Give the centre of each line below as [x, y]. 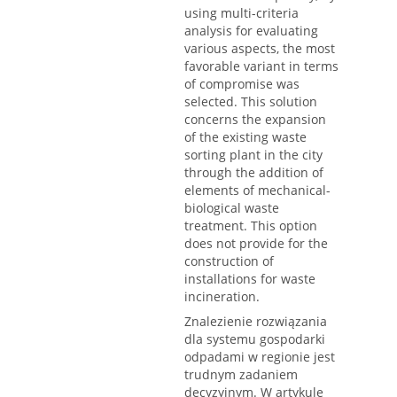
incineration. [222, 297]
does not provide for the [256, 244]
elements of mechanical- [257, 191]
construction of [229, 261]
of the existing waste [245, 137]
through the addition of [254, 173]
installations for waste [250, 279]
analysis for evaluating [251, 31]
